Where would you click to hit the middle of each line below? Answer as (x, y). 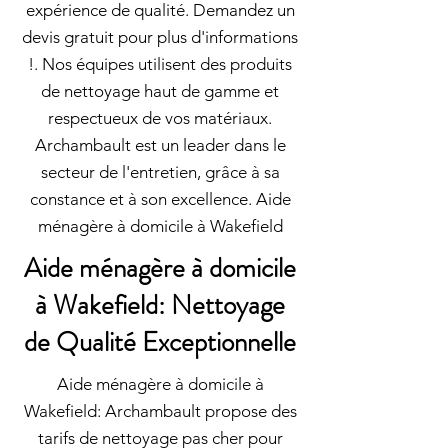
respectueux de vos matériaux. (160, 118)
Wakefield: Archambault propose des (160, 411)
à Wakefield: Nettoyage (160, 305)
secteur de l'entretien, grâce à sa (160, 172)
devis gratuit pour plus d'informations (160, 37)
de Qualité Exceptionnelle (160, 342)
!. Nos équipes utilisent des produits (160, 64)
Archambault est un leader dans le (160, 145)
